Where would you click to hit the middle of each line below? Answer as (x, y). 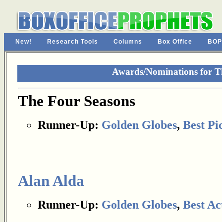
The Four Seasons (77, 101)
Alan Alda (51, 181)
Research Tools (73, 42)
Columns (128, 42)
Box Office (175, 42)
